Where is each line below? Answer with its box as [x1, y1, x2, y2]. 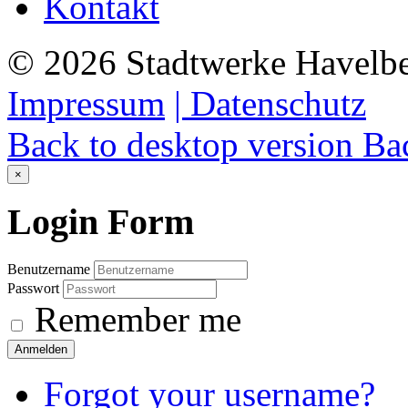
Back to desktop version [7, 124, 353, 164]
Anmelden [15, 342, 67, 357]
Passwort [7, 280, 63, 297]
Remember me [25, 300, 241, 340]
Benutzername [7, 261, 90, 278]
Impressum [7, 83, 165, 123]
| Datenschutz [174, 83, 366, 123]
